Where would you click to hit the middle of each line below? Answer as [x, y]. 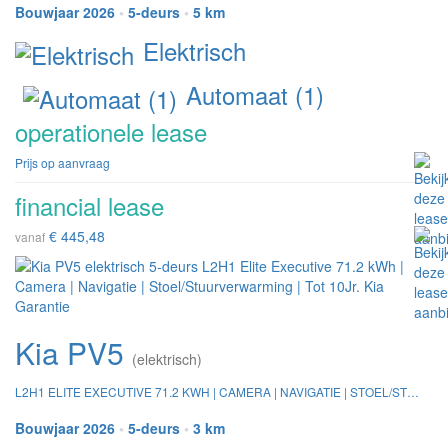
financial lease [89, 205]
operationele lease [111, 131]
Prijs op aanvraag [62, 162]
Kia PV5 [73, 352]
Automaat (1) [251, 94]
